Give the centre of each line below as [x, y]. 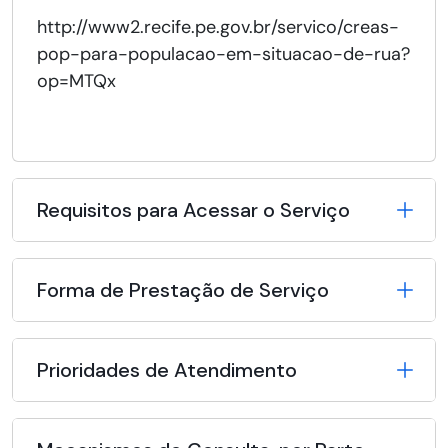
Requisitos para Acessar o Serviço [193, 210]
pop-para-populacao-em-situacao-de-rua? [223, 54]
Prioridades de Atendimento [167, 370]
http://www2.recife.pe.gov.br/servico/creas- [218, 27]
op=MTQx [76, 81]
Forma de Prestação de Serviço [183, 290]
